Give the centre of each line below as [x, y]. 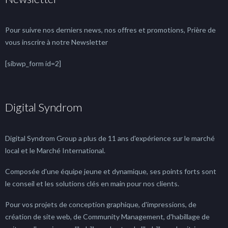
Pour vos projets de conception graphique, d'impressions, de [101, 205]
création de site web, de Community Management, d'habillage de [107, 217]
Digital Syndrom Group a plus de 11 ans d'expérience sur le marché [110, 138]
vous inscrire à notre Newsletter [56, 42]
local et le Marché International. [55, 151]
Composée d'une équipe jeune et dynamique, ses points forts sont [111, 172]
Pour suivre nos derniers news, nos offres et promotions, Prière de [110, 30]
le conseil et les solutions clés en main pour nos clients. [92, 184]
